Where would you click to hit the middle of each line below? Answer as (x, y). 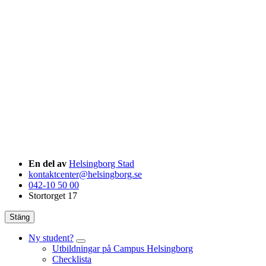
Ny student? (51, 237)
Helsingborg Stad (102, 163)
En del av (47, 163)
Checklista (72, 259)
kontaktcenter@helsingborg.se (85, 174)
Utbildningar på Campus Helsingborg (123, 248)
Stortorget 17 (53, 195)
